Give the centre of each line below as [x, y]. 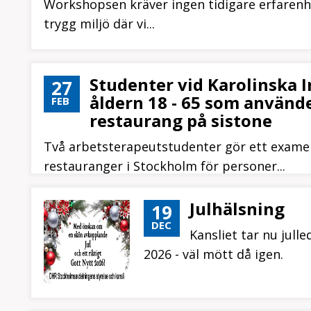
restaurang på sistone [181, 120]
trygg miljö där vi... [99, 24]
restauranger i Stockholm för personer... [165, 166]
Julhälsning [237, 209]
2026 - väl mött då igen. [213, 254]
